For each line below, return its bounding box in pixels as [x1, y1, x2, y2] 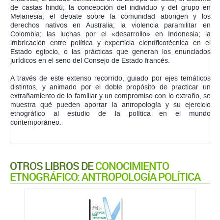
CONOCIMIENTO [95, 159, 169, 173]
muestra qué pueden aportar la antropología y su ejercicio [10, 101, 211, 109]
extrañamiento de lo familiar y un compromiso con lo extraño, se [10, 92, 211, 100]
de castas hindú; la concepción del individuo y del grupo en [10, 4, 211, 12]
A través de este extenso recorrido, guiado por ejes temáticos [10, 75, 211, 82]
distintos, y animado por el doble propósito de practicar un [10, 83, 211, 91]
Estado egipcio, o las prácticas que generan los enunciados [10, 48, 211, 56]
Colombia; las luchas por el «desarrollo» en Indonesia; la [10, 30, 211, 38]
